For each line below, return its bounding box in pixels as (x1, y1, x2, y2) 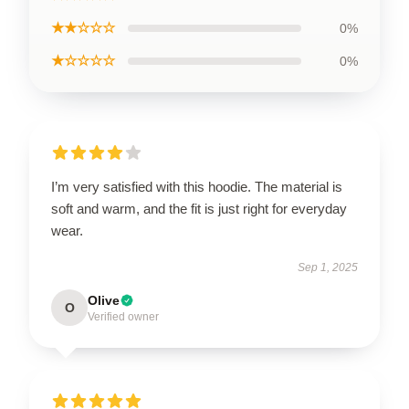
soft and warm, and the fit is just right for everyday (51, 201, 347, 216)
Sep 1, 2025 (298, 261, 358, 274)
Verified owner (88, 310, 159, 323)
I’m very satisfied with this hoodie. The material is (51, 179, 342, 194)
